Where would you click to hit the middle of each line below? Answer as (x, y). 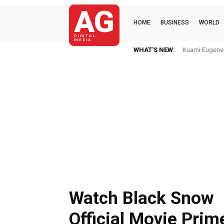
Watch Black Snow (141, 198)
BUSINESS (175, 22)
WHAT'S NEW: (154, 49)
